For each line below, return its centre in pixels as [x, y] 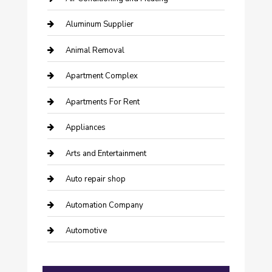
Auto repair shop [95, 179]
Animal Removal [95, 50]
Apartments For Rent [102, 102]
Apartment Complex [101, 76]
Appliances [85, 128]
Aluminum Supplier [99, 25]
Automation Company [104, 205]
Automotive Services [102, 257]
